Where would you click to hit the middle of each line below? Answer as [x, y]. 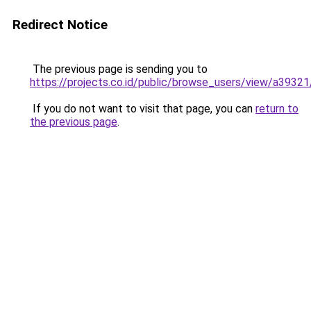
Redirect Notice [60, 25]
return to [277, 109]
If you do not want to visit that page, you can [143, 109]
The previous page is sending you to [119, 69]
